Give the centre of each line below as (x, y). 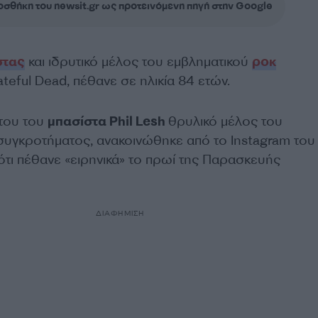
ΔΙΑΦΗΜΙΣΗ (120, 214)
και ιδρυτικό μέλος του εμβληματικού (138, 62)
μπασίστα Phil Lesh (108, 122)
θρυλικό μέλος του (225, 122)
